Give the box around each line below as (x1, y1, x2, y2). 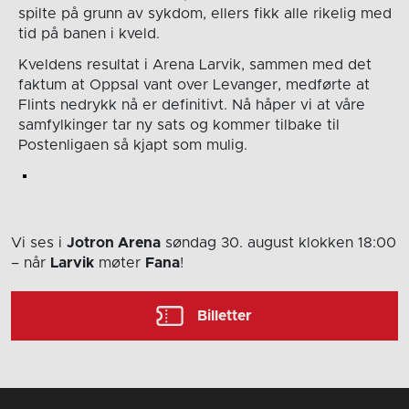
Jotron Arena (67, 236, 161, 250)
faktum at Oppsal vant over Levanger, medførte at (17, 77, 370, 92)
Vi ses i (11, 236, 67, 250)
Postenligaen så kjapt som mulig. (17, 137, 247, 152)
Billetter (197, 309, 253, 323)
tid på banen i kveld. (17, 26, 160, 41)
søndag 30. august (161, 236, 299, 250)
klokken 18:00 (299, 236, 396, 250)
